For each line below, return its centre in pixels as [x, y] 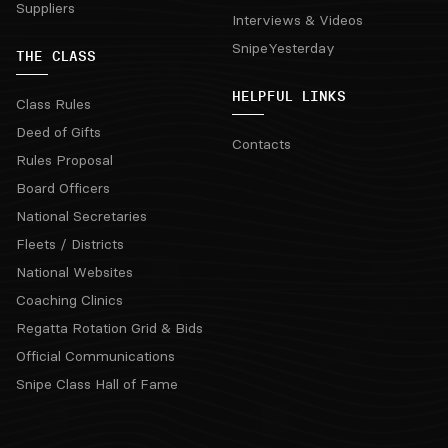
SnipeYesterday [283, 48]
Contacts [261, 144]
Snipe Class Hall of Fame [97, 384]
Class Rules [53, 104]
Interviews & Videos [297, 20]
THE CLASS [56, 56]
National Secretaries [81, 216]
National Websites [74, 272]
